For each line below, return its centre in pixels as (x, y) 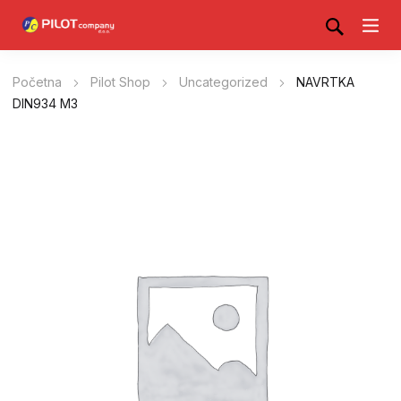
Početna (37, 82)
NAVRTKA (325, 82)
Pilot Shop (120, 82)
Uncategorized (223, 82)
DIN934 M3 (45, 103)
